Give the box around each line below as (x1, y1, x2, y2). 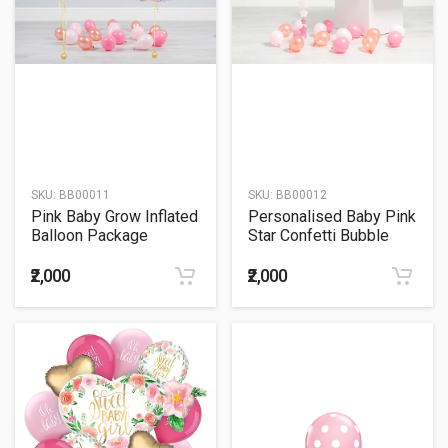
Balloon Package (31, 225, 148, 245)
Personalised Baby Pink (248, 206, 416, 226)
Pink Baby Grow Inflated (31, 206, 198, 226)
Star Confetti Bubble (248, 225, 389, 245)
